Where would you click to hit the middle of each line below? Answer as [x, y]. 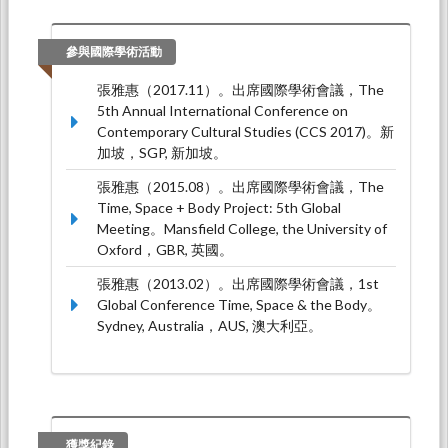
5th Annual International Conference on [222, 110]
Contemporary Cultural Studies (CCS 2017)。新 [245, 131]
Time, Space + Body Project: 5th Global [219, 207]
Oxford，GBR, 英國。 [165, 249]
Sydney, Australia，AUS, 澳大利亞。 [209, 325]
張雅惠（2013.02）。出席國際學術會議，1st [238, 283]
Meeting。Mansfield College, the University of [242, 228]
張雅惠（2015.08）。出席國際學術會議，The [240, 186]
